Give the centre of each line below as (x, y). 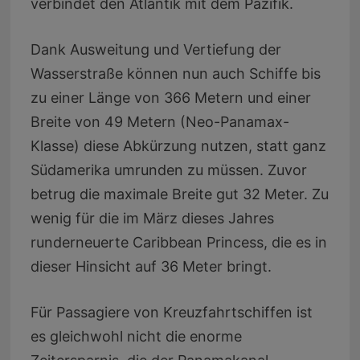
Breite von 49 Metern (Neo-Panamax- (160, 121)
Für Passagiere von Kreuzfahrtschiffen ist (171, 312)
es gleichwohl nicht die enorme (136, 336)
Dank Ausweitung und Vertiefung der (155, 49)
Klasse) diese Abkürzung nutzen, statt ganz (178, 145)
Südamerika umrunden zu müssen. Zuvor (168, 170)
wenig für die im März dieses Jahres (152, 218)
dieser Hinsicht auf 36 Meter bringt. (151, 266)
